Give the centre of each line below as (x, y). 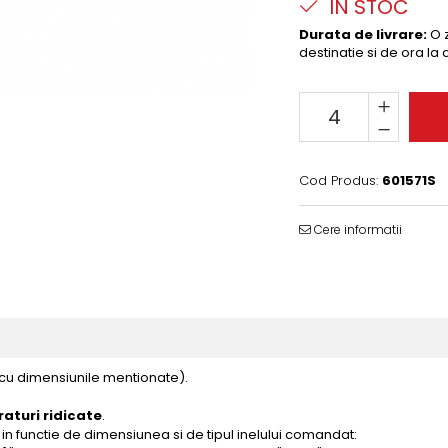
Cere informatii (356, 229)
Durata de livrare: (363, 34)
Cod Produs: (338, 180)
